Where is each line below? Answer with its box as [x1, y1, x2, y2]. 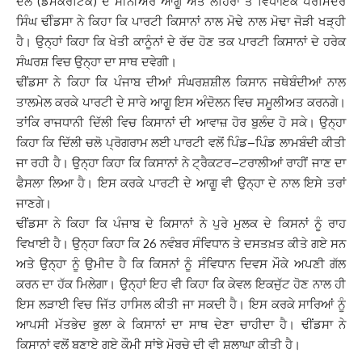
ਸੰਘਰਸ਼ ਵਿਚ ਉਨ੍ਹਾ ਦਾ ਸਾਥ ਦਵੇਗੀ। [16, 54, 177, 69]
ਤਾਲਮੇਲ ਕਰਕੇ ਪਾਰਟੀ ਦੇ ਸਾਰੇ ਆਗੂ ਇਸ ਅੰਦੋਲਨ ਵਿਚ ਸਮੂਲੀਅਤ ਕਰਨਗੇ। [16, 95, 346, 110]
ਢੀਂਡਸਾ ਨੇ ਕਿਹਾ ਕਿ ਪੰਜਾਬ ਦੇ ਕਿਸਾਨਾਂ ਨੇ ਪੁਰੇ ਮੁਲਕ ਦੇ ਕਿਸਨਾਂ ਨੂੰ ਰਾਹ [16, 216, 346, 231]
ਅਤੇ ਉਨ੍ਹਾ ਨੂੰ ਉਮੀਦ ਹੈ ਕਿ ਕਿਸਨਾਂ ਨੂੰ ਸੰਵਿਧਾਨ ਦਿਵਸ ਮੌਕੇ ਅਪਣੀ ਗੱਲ [16, 256, 346, 271]
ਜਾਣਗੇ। [16, 196, 52, 211]
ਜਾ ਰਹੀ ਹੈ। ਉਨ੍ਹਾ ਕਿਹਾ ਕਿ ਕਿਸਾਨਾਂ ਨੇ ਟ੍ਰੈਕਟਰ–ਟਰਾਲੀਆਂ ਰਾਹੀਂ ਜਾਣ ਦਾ [16, 155, 346, 170]
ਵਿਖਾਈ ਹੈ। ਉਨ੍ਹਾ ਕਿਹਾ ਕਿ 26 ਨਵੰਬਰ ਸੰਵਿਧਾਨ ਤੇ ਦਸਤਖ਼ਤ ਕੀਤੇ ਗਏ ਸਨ [16, 236, 346, 251]
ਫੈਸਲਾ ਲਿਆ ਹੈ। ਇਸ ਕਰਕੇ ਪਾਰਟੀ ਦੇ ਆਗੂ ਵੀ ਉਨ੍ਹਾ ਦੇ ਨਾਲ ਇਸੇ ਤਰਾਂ [16, 175, 346, 191]
